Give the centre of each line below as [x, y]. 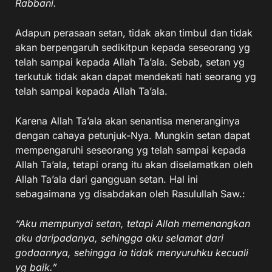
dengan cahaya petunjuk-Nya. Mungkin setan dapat [133, 135]
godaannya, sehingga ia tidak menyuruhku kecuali [132, 253]
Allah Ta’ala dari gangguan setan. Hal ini [107, 179]
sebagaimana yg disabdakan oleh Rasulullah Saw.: [130, 194]
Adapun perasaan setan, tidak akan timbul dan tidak [134, 33]
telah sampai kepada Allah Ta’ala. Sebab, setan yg [130, 62]
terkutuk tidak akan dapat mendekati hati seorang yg [136, 76]
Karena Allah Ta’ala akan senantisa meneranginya [127, 121]
